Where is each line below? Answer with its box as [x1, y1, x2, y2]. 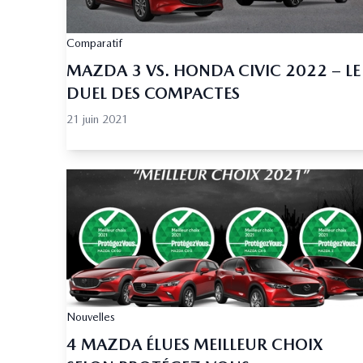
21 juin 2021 [66, 113, 128, 126]
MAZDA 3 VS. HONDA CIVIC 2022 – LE [66, 61, 361, 81]
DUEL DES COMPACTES [66, 83, 240, 104]
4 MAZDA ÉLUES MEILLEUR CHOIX [66, 335, 323, 355]
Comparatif [66, 36, 122, 50]
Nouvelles [66, 310, 115, 324]
